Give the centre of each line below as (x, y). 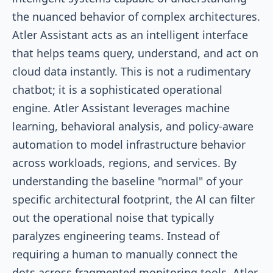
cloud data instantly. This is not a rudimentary (131, 71)
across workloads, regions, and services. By (124, 162)
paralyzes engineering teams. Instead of (116, 236)
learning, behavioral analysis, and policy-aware (133, 126)
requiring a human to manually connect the (125, 254)
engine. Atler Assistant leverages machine (121, 108)
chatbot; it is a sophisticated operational (117, 89)
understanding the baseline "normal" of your (127, 181)
